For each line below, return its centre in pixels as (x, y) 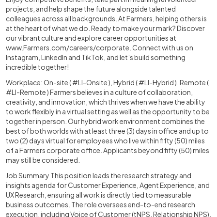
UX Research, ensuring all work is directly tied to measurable (99, 195)
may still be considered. (43, 160)
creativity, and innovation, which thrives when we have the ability (106, 102)
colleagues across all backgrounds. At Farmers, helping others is (106, 18)
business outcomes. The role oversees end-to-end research (101, 204)
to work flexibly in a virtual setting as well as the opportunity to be (108, 111)
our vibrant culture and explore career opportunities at (91, 38)
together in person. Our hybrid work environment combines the (105, 121)
